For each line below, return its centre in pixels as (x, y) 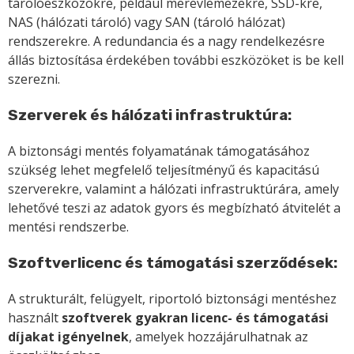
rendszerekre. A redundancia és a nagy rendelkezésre (166, 41)
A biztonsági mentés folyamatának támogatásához (159, 151)
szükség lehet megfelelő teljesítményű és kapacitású (164, 170)
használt (35, 317)
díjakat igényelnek (68, 336)
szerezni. (34, 79)
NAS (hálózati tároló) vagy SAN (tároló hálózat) (147, 23)
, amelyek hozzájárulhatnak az (218, 336)
